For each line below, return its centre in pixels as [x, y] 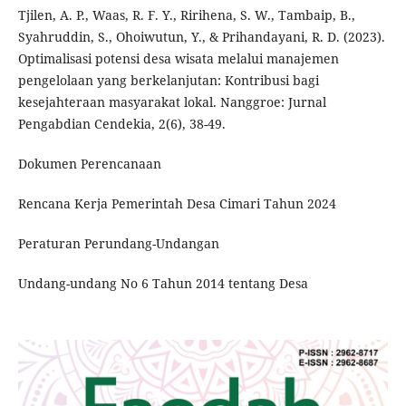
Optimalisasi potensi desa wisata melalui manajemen [178, 59]
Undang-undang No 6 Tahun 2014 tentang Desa [163, 284]
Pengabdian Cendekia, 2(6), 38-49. [121, 124]
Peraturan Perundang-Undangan [118, 244]
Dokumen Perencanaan [89, 164]
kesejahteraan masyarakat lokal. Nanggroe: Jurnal [172, 102]
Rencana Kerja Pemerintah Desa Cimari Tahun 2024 [177, 204]
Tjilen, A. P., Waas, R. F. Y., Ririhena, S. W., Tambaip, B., [186, 15]
